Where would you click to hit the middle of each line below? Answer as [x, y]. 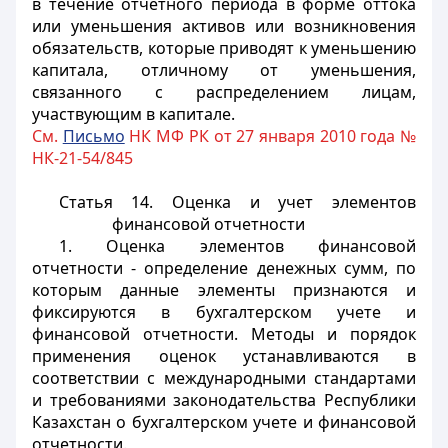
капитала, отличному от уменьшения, [224, 70]
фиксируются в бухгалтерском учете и [224, 312]
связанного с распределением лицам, [224, 92]
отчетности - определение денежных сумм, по [224, 268]
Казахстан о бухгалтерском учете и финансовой [224, 422]
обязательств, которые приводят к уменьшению [224, 48]
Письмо [93, 136]
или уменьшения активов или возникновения [224, 26]
